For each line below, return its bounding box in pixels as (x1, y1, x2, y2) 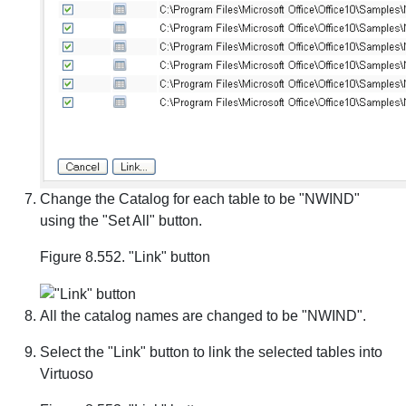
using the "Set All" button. (40, 213, 202, 228)
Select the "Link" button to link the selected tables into (40, 343, 382, 360)
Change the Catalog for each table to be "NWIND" (40, 191, 360, 207)
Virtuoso (40, 365, 93, 382)
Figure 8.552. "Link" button (40, 249, 210, 265)
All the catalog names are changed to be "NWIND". (40, 307, 366, 324)
